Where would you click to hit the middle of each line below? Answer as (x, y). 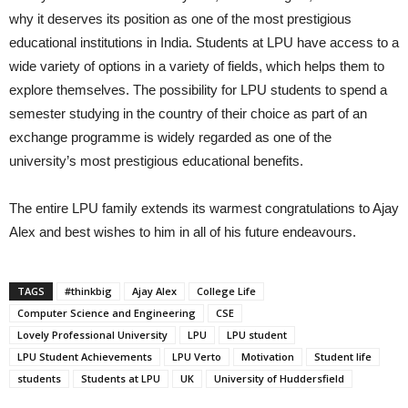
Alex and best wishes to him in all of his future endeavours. (183, 232)
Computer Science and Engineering (107, 313)
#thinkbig (88, 291)
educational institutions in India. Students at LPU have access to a (204, 42)
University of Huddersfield (279, 378)
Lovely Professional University (92, 335)
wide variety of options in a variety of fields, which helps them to (197, 66)
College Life (226, 291)
